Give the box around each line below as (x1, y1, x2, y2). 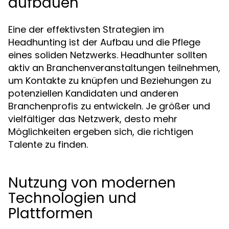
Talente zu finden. (8, 138, 88, 151)
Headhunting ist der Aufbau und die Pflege (8, 36, 200, 49)
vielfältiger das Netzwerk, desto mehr (8, 112, 177, 125)
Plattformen (8, 203, 93, 223)
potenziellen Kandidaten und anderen (8, 87, 178, 100)
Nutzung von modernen (8, 173, 176, 193)
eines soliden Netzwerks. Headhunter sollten (8, 49, 207, 61)
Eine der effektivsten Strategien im (8, 23, 164, 36)
